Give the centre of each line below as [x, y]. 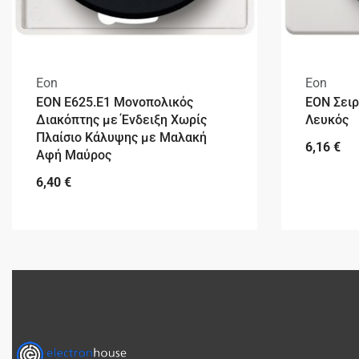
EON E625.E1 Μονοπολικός [115, 103]
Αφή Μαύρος [74, 155]
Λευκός [327, 120]
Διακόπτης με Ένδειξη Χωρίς [121, 120]
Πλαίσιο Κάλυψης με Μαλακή [121, 138]
